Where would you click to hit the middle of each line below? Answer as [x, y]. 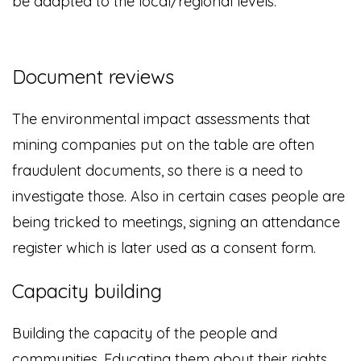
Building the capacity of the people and [145, 334]
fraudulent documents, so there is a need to [158, 171]
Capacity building [87, 291]
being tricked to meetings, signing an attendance [176, 222]
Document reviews [93, 77]
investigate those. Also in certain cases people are [178, 197]
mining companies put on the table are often [163, 145]
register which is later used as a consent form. [164, 248]
